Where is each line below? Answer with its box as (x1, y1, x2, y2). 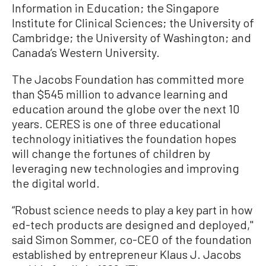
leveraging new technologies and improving (12, 161, 239, 175)
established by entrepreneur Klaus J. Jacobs (12, 247, 241, 261)
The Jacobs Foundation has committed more (12, 72, 244, 86)
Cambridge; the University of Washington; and (12, 30, 251, 45)
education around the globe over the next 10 (12, 102, 240, 116)
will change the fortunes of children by (12, 146, 210, 160)
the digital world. (12, 176, 100, 190)
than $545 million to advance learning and (12, 87, 228, 101)
